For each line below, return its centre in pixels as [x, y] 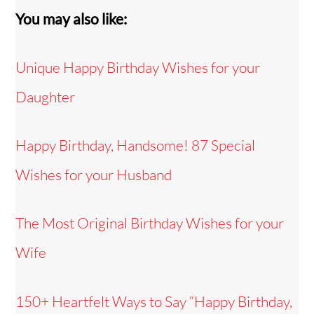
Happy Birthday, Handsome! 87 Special [136, 145]
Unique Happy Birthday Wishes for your [138, 67]
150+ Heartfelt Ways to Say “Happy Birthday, [154, 301]
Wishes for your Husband [94, 175]
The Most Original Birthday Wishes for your [150, 223]
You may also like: [71, 18]
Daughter [46, 96]
